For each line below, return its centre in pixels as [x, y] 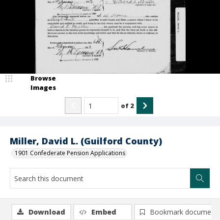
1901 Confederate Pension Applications [70, 153]
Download [47, 212]
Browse [43, 78]
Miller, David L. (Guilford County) [86, 141]
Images [43, 87]
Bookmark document [184, 212]
